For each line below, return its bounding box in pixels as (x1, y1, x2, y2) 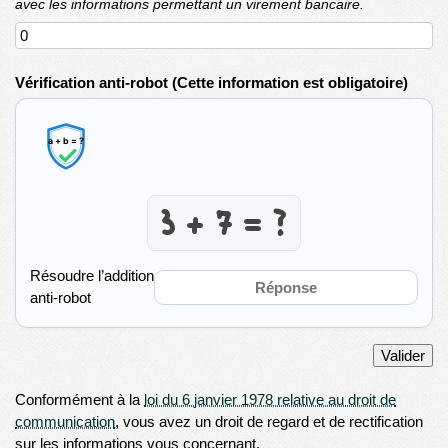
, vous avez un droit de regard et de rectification (115, 413, 424, 431)
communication (15, 413, 116, 431)
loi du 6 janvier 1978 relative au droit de (144, 391, 397, 409)
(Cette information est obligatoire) (172, 74, 409, 92)
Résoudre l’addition (30, 267, 155, 285)
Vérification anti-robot (15, 74, 173, 92)
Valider (380, 346, 425, 364)
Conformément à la (15, 391, 145, 409)
